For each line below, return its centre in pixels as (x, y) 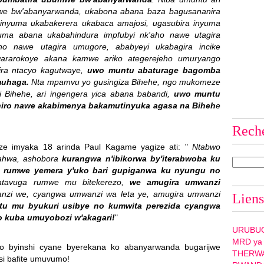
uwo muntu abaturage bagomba (152, 70)
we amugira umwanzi (175, 182)
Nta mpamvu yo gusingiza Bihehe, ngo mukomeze (124, 82)
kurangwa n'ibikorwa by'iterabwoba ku (141, 158)
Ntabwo (204, 146)
